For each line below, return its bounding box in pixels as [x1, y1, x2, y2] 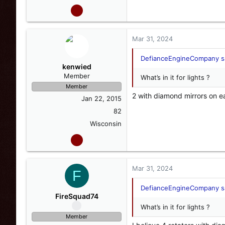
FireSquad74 [55, 192, 98, 200]
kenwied [62, 62, 91, 71]
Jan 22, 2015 [81, 94, 122, 102]
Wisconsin [90, 120, 122, 128]
